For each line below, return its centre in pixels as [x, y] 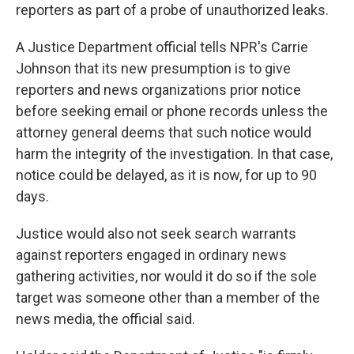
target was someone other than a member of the [168, 298]
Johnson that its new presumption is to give [153, 68]
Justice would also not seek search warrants [156, 233]
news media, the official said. [105, 319]
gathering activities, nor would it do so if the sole [166, 276]
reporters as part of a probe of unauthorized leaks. [172, 10]
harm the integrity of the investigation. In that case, [174, 154]
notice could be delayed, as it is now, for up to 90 [166, 175]
